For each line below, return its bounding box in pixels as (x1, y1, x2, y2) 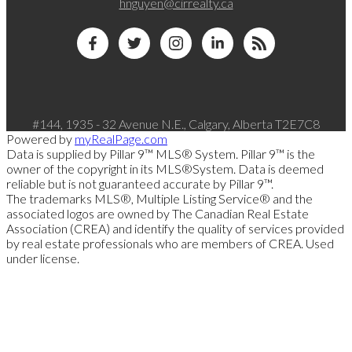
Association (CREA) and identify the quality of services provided (6, 221, 344, 236)
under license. (6, 251, 79, 266)
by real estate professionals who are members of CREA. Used (6, 236, 334, 251)
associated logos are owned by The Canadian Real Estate (6, 206, 309, 222)
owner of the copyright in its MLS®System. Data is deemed (6, 161, 324, 177)
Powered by (6, 131, 75, 147)
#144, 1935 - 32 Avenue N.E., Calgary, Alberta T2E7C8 (32, 116, 320, 132)
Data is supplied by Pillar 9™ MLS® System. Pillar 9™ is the (6, 146, 315, 162)
